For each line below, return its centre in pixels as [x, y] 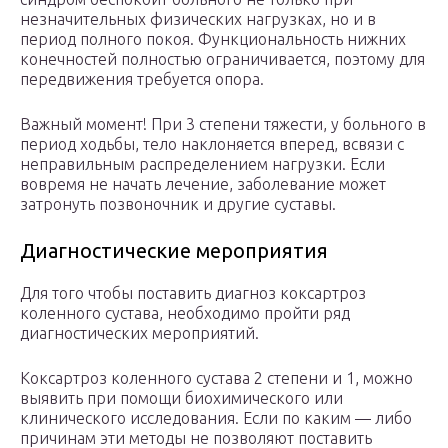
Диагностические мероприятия [174, 251]
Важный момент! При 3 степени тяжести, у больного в [223, 124]
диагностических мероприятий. [139, 333]
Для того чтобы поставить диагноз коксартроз [193, 293]
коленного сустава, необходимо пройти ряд [185, 313]
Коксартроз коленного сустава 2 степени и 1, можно [216, 378]
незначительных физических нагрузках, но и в [198, 19]
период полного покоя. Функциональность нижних [213, 39]
